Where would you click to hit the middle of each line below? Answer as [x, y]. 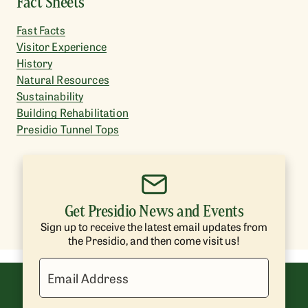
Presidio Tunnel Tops [68, 129]
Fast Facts [41, 30]
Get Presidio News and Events [154, 211]
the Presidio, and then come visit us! [154, 240]
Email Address [88, 278]
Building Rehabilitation [73, 112]
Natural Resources [63, 79]
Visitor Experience [62, 46]
